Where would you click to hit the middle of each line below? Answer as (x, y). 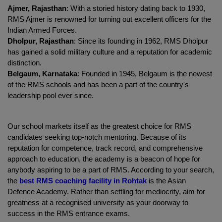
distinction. (25, 63)
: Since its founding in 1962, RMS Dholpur (141, 41)
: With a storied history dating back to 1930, (136, 8)
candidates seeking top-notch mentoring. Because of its (97, 137)
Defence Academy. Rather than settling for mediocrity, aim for (106, 192)
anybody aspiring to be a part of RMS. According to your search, (111, 170)
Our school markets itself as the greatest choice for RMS (99, 126)
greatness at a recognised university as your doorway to (98, 202)
